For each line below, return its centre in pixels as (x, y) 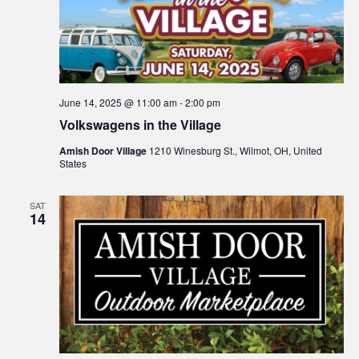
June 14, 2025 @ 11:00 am (118, 103)
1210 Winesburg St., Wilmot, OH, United (235, 151)
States (73, 163)
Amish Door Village (104, 151)
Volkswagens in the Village (140, 125)
